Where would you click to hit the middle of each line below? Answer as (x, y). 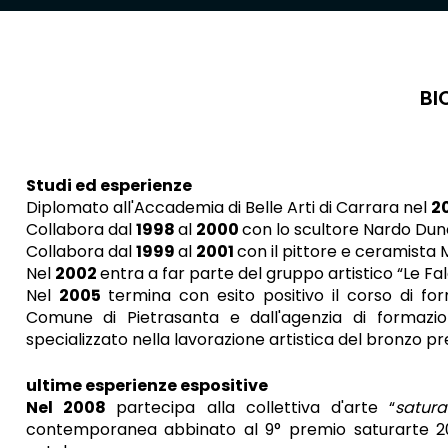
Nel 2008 (71, 407)
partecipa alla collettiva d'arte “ (256, 407)
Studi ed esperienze (108, 185)
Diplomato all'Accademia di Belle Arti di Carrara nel (228, 207)
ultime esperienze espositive (146, 385)
